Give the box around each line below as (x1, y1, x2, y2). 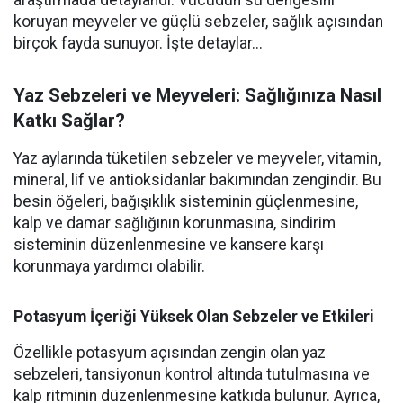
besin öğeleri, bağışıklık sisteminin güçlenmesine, (13, 193, 358, 210)
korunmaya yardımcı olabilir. (13, 257, 205, 275)
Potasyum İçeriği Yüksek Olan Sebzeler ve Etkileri (13, 308, 374, 326)
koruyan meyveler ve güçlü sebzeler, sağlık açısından (13, 13, 383, 31)
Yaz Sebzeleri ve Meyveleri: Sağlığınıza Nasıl (13, 85, 381, 106)
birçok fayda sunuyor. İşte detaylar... (13, 34, 263, 52)
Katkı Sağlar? (13, 110, 125, 131)
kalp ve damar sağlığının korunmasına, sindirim (13, 214, 336, 232)
